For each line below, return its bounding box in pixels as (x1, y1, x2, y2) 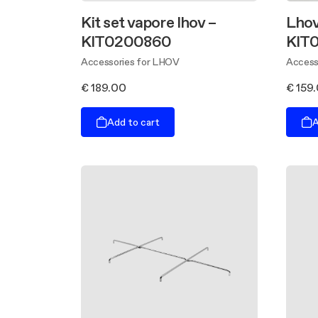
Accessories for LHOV (81, 55, 180, 69)
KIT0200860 (81, 31, 172, 52)
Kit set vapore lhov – (81, 11, 216, 33)
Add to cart (107, 114, 160, 129)
